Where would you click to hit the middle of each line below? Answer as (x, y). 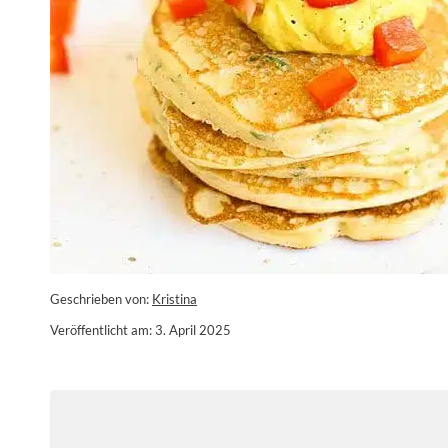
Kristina (174, 298)
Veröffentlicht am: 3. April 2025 (140, 329)
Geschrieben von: (101, 298)
